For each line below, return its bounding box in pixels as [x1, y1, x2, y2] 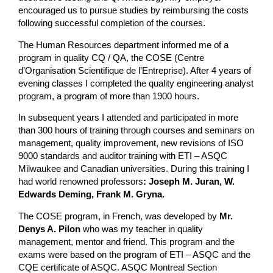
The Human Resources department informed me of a [18, 40, 229, 50]
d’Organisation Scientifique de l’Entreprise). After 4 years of [18, 65, 252, 76]
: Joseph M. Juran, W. [143, 177, 235, 187]
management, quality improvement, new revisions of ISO [18, 138, 244, 149]
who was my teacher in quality [83, 224, 204, 234]
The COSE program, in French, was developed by [18, 211, 218, 221]
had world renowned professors [18, 177, 144, 187]
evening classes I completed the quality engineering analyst [18, 78, 254, 88]
